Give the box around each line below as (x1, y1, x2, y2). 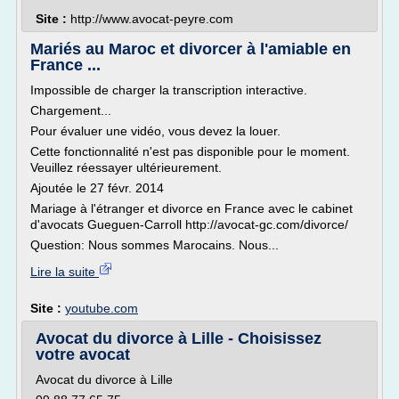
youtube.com (65, 301, 138, 315)
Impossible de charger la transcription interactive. (30, 83, 307, 97)
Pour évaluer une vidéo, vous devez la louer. (30, 124, 281, 138)
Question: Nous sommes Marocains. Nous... (30, 238, 279, 252)
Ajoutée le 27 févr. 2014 (30, 181, 164, 195)
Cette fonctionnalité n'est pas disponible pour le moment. (30, 144, 350, 159)
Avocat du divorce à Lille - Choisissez (36, 330, 322, 347)
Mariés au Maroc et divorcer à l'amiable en (30, 40, 351, 58)
